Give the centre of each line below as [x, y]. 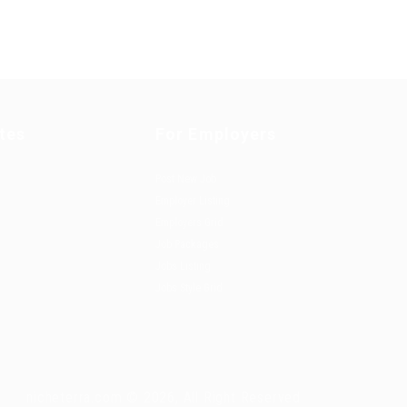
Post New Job [186, 179]
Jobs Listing [183, 266]
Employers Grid [189, 222]
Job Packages [187, 244]
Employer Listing [193, 200]
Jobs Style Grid [189, 288]
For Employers [216, 134]
